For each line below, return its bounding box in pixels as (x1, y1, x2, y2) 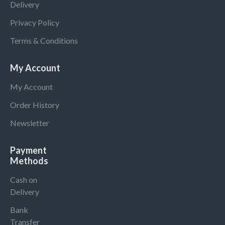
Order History (10, 100, 59, 109)
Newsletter (10, 118, 49, 128)
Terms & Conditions (10, 36, 78, 45)
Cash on (10, 175, 37, 184)
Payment (10, 145, 47, 156)
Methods (10, 155, 48, 166)
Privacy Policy (10, 18, 59, 27)
